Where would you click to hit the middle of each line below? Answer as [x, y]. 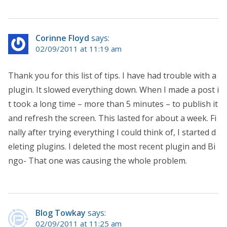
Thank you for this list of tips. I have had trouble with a [112, 75]
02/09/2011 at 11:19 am [79, 48]
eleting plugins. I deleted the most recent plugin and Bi [112, 146]
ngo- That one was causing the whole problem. [98, 160]
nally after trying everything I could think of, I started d [112, 132]
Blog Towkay [61, 213]
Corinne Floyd [62, 38]
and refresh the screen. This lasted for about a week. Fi [112, 118]
